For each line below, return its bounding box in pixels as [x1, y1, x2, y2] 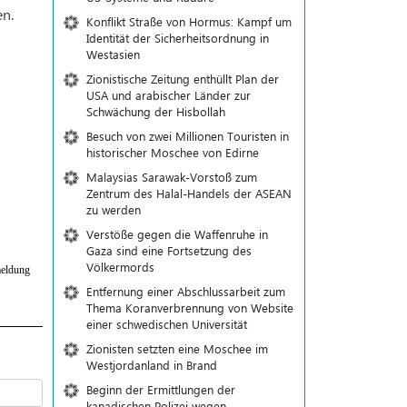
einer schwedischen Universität [85, 316, 247, 332]
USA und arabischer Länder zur [85, 87, 251, 103]
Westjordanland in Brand [85, 357, 217, 372]
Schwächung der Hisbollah [85, 104, 225, 119]
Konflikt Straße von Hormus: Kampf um [85, 14, 292, 29]
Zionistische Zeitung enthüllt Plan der [85, 71, 279, 86]
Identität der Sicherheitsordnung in [85, 30, 269, 45]
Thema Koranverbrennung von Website [85, 300, 293, 315]
